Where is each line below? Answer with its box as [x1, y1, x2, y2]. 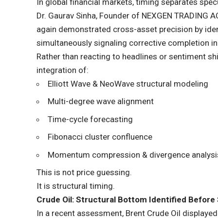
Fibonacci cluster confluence [48, 132, 153, 142]
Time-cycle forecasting [48, 114, 133, 124]
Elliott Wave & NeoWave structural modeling [48, 78, 209, 89]
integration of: [36, 65, 89, 75]
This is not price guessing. [36, 167, 132, 178]
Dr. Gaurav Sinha [36, 10, 96, 20]
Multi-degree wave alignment [48, 96, 154, 107]
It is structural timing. [36, 181, 115, 191]
